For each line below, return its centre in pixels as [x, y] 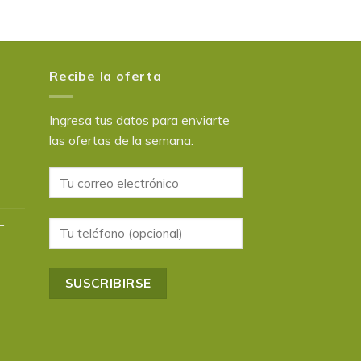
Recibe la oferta [106, 76]
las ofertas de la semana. [121, 140]
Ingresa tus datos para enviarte [139, 120]
